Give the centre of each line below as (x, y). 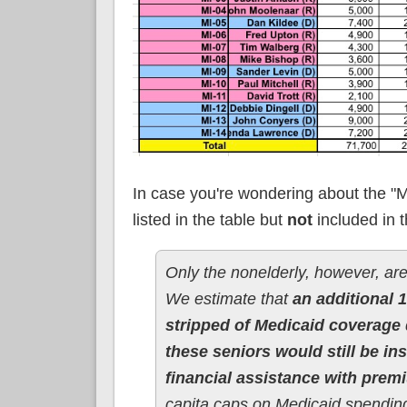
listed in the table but (209, 219)
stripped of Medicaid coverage (283, 325)
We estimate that (228, 298)
